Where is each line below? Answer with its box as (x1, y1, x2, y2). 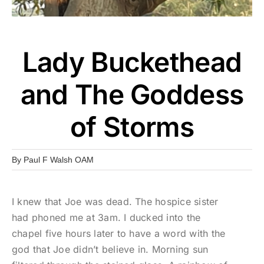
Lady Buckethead (22, 45, 242, 79)
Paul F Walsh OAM (23, 155, 94, 165)
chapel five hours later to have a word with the (11, 227, 226, 240)
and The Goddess (20, 78, 244, 111)
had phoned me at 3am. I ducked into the (11, 212, 201, 224)
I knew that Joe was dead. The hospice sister (11, 196, 219, 208)
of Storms (70, 110, 194, 144)
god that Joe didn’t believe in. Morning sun (11, 243, 209, 256)
